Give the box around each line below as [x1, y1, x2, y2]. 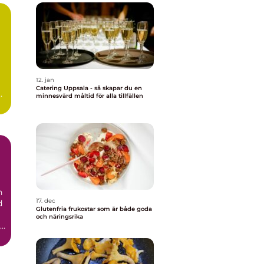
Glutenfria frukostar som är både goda [36, 205, 152, 213]
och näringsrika [36, 213, 83, 220]
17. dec [36, 197, 55, 204]
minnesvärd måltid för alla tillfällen [36, 92, 143, 100]
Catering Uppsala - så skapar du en [36, 84, 142, 92]
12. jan [36, 76, 54, 84]
